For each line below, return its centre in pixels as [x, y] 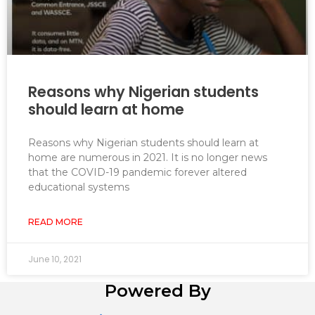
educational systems [79, 187]
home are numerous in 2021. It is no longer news [148, 157]
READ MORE [56, 221]
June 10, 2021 [55, 259]
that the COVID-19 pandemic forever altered [137, 172]
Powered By [157, 290]
